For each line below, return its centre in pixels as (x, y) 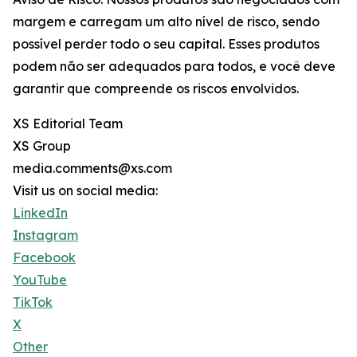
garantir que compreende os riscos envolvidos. (156, 88)
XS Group (42, 146)
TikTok (33, 302)
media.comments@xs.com (92, 168)
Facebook (44, 257)
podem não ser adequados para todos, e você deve (174, 66)
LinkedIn (40, 213)
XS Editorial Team (68, 124)
